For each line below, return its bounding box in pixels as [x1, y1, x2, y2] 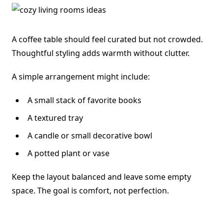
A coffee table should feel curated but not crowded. [12, 34, 203, 45]
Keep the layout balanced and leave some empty [12, 171, 191, 183]
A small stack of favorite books [27, 95, 141, 106]
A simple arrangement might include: [12, 71, 150, 82]
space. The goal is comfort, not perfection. [12, 185, 169, 196]
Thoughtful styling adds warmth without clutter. [12, 48, 190, 59]
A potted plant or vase [27, 148, 110, 159]
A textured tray [27, 112, 83, 124]
